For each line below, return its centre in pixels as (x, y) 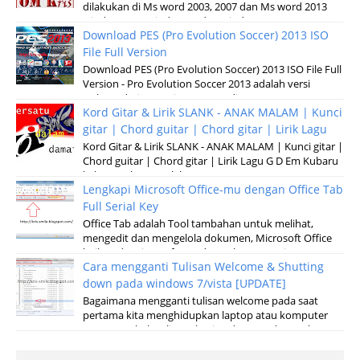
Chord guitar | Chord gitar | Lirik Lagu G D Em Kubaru (210, 161)
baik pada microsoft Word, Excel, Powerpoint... (193, 252)
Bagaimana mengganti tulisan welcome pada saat (200, 301)
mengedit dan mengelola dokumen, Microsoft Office (207, 238)
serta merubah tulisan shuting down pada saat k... (201, 329)
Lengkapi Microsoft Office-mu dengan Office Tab (213, 189)
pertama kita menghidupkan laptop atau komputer (205, 315)
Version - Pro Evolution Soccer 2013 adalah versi (196, 84)
